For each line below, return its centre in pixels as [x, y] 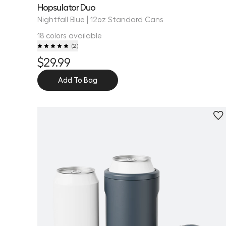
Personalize [56, 117]
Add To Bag [78, 79]
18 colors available [70, 35]
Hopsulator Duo [67, 7]
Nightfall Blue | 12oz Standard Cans [100, 19]
